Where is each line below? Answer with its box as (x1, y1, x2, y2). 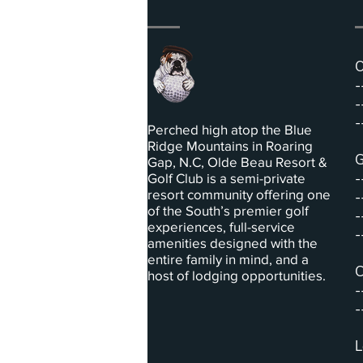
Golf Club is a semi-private (147, 170, 305, 186)
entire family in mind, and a (147, 251, 309, 267)
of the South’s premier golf (147, 203, 309, 218)
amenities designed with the (147, 235, 318, 250)
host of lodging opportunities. (147, 267, 326, 283)
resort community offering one (147, 186, 331, 202)
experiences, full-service (147, 219, 295, 234)
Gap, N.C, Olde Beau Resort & (147, 154, 327, 169)
